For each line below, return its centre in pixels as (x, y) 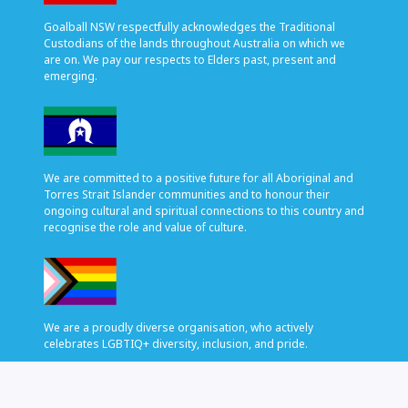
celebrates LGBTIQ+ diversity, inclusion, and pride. (176, 344)
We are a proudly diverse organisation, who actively (178, 327)
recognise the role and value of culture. (145, 227)
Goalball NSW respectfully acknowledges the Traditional (189, 27)
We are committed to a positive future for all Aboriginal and (199, 178)
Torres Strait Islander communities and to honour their (187, 194)
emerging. (71, 76)
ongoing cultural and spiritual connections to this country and (204, 210)
